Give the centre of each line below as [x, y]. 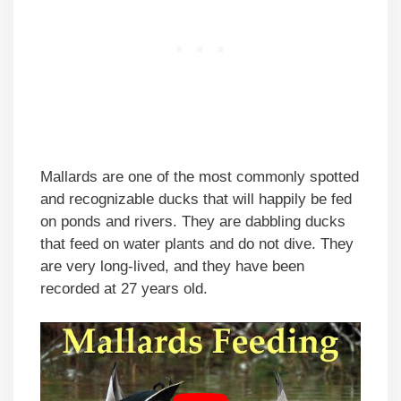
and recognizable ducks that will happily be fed [196, 199]
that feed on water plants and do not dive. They [197, 243]
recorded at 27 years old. [124, 288]
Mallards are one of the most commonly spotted [200, 176]
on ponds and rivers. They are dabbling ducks [193, 221]
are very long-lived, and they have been [172, 266]
